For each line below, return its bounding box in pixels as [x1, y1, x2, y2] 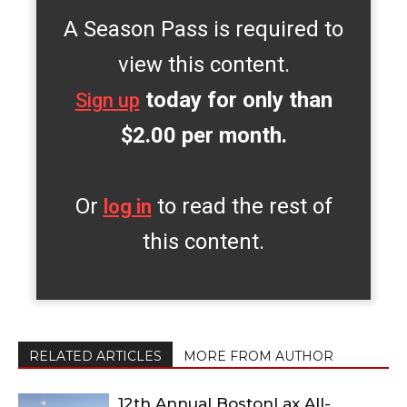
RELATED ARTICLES [29, 348, 162, 365]
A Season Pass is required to [64, 15, 343, 42]
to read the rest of [151, 193, 333, 219]
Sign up [74, 88, 140, 112]
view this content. [117, 51, 290, 77]
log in [103, 194, 152, 218]
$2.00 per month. [120, 122, 287, 148]
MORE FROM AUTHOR [184, 348, 333, 365]
